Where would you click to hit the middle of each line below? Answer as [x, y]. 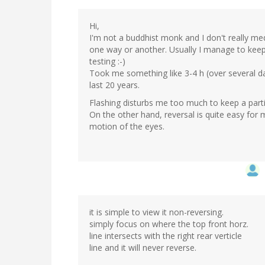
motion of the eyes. [127, 126]
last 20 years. [114, 85]
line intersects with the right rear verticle [166, 235]
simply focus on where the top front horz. [169, 224]
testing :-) [107, 61]
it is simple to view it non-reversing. [156, 212]
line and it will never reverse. [143, 247]
